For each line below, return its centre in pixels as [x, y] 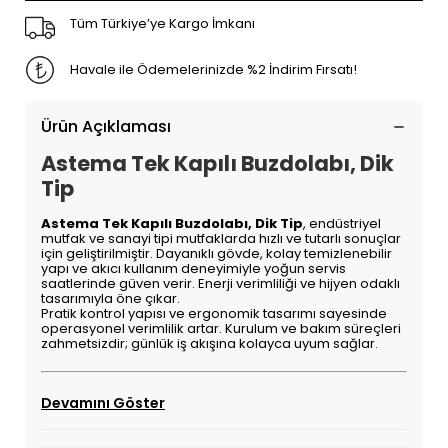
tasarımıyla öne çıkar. [110, 298]
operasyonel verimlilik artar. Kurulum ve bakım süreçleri [220, 328]
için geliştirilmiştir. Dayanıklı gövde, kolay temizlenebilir [216, 253]
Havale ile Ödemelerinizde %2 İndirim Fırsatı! [213, 69]
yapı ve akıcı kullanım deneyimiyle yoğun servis [193, 268]
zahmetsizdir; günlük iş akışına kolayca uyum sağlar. [209, 343]
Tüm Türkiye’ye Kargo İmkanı [162, 23]
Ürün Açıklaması [105, 126]
